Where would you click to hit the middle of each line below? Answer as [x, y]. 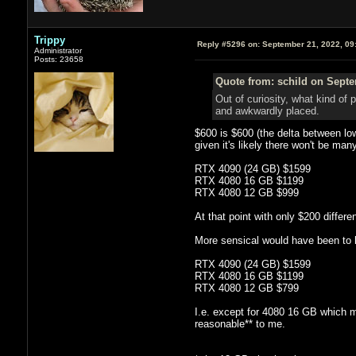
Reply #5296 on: [228, 44]
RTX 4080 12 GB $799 [246, 288]
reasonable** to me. [240, 323]
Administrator [58, 50]
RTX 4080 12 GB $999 [246, 192]
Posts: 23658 [58, 59]
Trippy [49, 40]
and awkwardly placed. [267, 110]
